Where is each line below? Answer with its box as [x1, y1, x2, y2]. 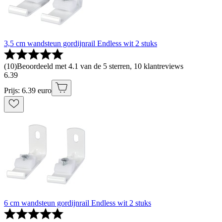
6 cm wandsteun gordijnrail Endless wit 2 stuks [4, 199, 151, 208]
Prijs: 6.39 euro [4, 86, 52, 95]
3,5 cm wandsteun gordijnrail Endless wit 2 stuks [4, 39, 157, 48]
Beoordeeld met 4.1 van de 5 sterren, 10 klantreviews [17, 62, 183, 71]
